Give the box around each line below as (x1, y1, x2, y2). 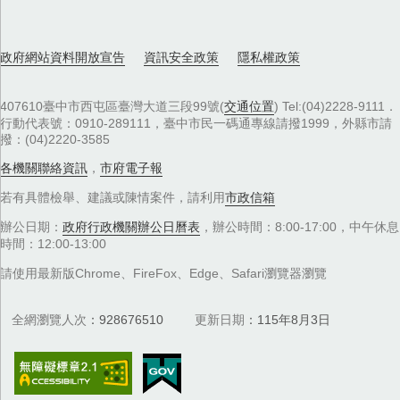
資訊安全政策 (144, 50, 220, 65)
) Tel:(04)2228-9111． (274, 98, 397, 113)
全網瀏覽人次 (12, 312, 87, 328)
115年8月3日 (257, 312, 331, 328)
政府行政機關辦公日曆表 (62, 220, 200, 235)
